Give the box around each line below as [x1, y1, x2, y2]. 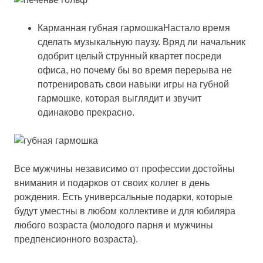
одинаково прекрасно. [38, 107, 134, 118]
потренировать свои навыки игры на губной [38, 79, 229, 90]
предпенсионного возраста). [14, 234, 138, 245]
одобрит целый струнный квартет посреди [38, 51, 221, 62]
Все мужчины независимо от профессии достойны [14, 164, 235, 174]
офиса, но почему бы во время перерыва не [38, 65, 232, 76]
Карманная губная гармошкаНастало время [38, 23, 230, 33]
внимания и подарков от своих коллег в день [14, 178, 210, 188]
